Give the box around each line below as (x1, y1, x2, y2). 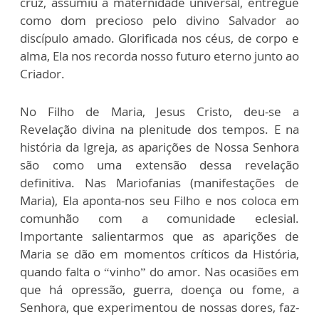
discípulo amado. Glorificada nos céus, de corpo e (20, 30, 299, 47)
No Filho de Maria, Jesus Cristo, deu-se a (20, 103, 299, 120)
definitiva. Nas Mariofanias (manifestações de (20, 174, 299, 192)
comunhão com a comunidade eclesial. (20, 210, 299, 227)
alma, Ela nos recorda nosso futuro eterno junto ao (20, 48, 299, 65)
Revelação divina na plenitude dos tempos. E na (20, 121, 299, 138)
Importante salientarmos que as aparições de (20, 228, 299, 245)
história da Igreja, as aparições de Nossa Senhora (20, 139, 299, 156)
